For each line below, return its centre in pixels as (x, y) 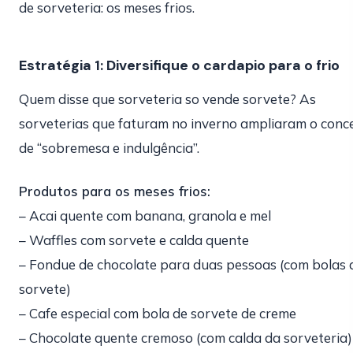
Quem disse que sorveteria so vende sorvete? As (167, 99)
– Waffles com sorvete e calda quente (134, 240)
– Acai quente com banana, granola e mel (145, 216)
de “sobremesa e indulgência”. (109, 148)
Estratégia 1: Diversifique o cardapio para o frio (179, 65)
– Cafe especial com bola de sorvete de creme (158, 313)
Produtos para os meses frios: (115, 191)
